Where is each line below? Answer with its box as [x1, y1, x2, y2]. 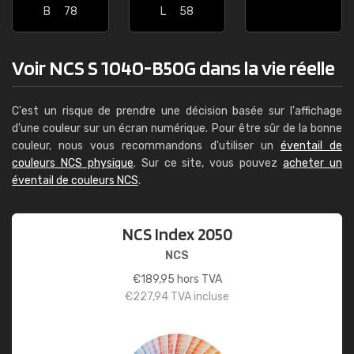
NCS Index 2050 [122, 224, 232, 244]
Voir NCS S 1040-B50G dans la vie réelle [12, 55, 335, 80]
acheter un [283, 156, 343, 170]
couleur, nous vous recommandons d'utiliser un [12, 139, 281, 153]
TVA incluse [168, 290, 229, 303]
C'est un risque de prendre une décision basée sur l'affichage [12, 104, 342, 118]
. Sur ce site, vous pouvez [133, 156, 284, 170]
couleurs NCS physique [12, 156, 134, 170]
